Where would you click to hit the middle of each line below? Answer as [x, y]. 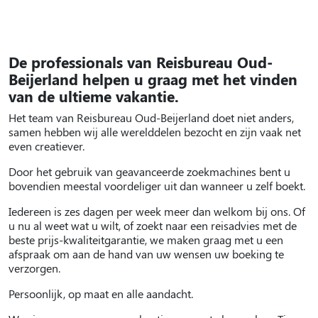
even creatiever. [48, 146]
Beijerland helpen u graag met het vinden [153, 79]
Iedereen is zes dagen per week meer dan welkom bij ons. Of [157, 211]
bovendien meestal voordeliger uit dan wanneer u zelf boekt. [158, 185]
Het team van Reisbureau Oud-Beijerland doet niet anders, [151, 117]
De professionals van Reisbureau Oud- [141, 62]
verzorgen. [36, 268]
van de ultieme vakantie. [96, 96]
